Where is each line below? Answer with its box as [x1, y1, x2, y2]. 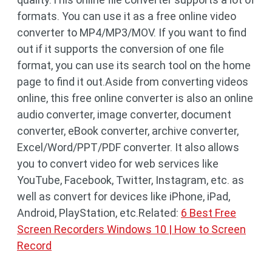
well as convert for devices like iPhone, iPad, [17, 190, 230, 203]
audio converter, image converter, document [17, 108, 231, 121]
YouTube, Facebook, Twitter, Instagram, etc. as [17, 174, 244, 186]
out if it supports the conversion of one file [17, 42, 224, 55]
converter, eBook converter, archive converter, [17, 124, 239, 137]
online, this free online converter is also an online [17, 92, 253, 104]
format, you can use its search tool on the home [17, 59, 251, 72]
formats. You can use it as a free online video [17, 10, 236, 22]
